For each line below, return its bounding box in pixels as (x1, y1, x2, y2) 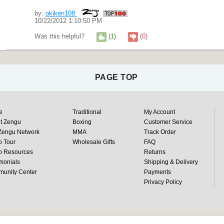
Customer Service (143, 118, 192, 125)
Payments (143, 168, 171, 175)
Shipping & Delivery (143, 158, 198, 165)
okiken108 (45, 9, 77, 17)
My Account (143, 108, 175, 115)
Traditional (72, 108, 101, 115)
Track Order (143, 128, 176, 135)
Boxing (72, 118, 91, 125)
